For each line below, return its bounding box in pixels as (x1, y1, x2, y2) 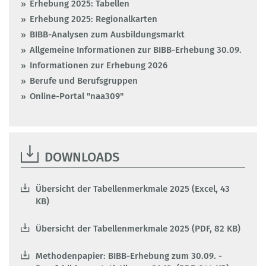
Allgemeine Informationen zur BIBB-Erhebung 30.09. (30, 45, 242, 56)
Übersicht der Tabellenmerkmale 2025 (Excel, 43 (36, 183, 230, 195)
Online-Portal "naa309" (30, 91, 123, 102)
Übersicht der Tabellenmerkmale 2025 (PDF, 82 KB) (36, 223, 240, 235)
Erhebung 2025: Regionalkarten (30, 14, 157, 25)
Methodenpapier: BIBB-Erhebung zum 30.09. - (36, 251, 222, 262)
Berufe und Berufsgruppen (30, 75, 138, 87)
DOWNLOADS (45, 149, 119, 166)
